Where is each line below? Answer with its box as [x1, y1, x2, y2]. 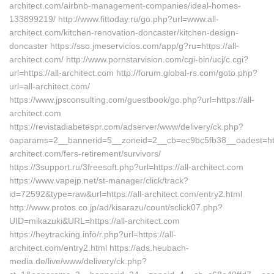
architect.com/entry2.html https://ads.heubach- [9, 243, 189, 253]
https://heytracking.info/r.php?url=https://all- [9, 229, 176, 239]
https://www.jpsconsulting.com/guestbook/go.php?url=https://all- [9, 95, 254, 105]
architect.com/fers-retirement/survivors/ [9, 149, 161, 158]
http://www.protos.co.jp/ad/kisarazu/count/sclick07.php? [9, 202, 223, 212]
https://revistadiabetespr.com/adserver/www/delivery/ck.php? [9, 122, 243, 131]
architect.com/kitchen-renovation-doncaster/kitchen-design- [9, 28, 239, 37]
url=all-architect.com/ [9, 81, 90, 91]
